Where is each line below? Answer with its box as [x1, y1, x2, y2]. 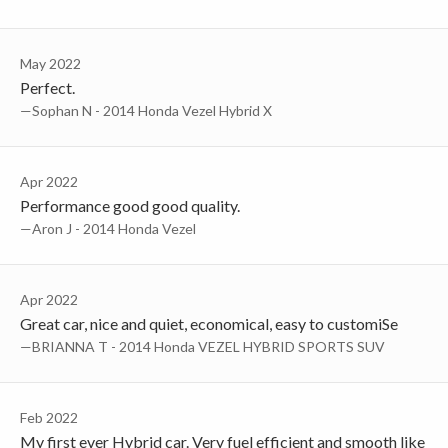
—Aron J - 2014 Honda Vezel [20, 219, 196, 237]
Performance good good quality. [20, 195, 240, 215]
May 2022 [20, 54, 81, 72]
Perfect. [20, 77, 75, 97]
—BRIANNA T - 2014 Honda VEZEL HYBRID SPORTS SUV [20, 337, 385, 355]
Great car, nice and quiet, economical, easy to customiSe [20, 313, 398, 333]
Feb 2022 [20, 408, 78, 426]
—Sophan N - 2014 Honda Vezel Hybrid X [20, 101, 272, 119]
